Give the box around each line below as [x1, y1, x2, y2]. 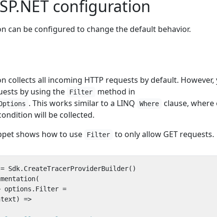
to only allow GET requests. [112, 129, 214, 139]
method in [95, 86, 135, 97]
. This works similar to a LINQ [28, 98, 137, 108]
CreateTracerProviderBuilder [24, 165, 128, 172]
